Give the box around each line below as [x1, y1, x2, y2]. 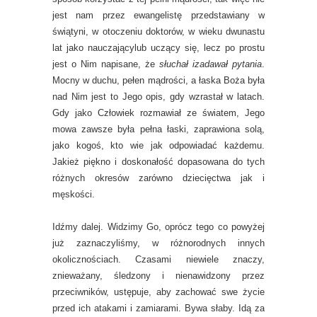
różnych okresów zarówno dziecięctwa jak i [52, 173, 265, 183]
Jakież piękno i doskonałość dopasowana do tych [52, 156, 265, 167]
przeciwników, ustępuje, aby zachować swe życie [52, 287, 265, 297]
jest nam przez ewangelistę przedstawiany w [52, 10, 265, 21]
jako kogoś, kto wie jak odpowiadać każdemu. [52, 140, 265, 151]
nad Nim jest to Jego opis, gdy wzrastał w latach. [52, 91, 265, 102]
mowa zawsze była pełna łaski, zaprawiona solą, [52, 124, 265, 134]
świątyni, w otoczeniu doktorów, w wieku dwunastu [52, 26, 265, 37]
